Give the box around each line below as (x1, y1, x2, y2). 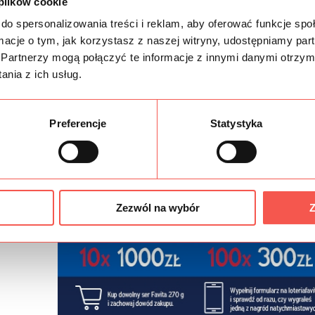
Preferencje (49, 117, 107, 130)
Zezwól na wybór (115, 202, 200, 214)
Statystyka (210, 117, 262, 130)
